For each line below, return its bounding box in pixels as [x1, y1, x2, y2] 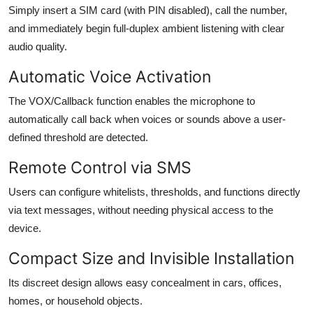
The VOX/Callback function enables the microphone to [8, 94, 255, 107]
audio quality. [8, 40, 67, 52]
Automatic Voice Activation [8, 66, 211, 87]
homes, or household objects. [8, 294, 143, 307]
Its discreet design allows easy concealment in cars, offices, [8, 276, 282, 289]
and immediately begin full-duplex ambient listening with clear [8, 22, 284, 34]
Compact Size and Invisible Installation [8, 247, 294, 268]
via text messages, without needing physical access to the [8, 203, 273, 216]
